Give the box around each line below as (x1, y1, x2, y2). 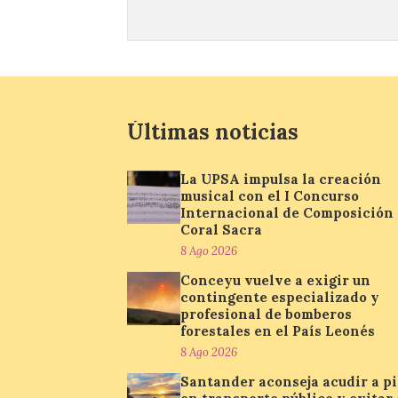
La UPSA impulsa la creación (180, 171, 381, 187)
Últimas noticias (127, 118, 298, 146)
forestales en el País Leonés (180, 322, 375, 339)
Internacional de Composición (180, 204, 394, 221)
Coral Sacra (180, 221, 262, 238)
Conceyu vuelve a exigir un (180, 272, 370, 289)
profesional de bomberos (180, 306, 352, 322)
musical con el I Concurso (180, 187, 359, 204)
